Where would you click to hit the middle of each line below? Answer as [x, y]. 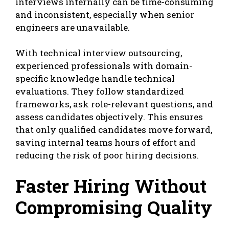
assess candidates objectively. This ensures [109, 117]
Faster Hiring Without [111, 185]
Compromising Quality [114, 207]
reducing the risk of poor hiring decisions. [107, 155]
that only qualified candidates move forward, [114, 130]
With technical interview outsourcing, [99, 53]
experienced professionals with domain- [104, 66]
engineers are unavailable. [73, 27]
